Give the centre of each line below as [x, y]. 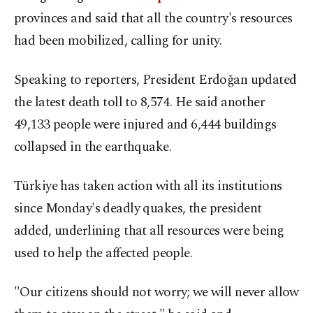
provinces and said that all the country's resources [153, 19]
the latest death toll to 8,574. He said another [140, 103]
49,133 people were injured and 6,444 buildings [145, 125]
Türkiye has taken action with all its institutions [148, 187]
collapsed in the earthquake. [93, 147]
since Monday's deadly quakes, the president [138, 209]
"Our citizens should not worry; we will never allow [156, 293]
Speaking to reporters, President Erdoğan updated [155, 80]
